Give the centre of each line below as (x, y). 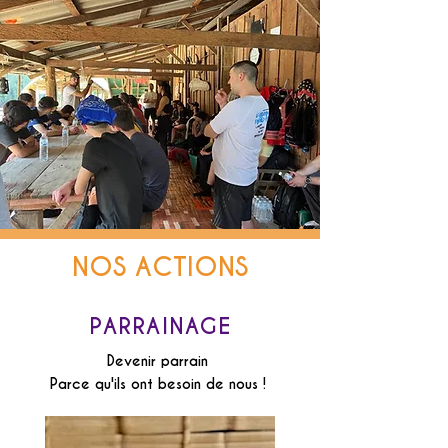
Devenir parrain (160, 361)
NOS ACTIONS (160, 267)
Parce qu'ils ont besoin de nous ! (160, 384)
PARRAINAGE (160, 326)
